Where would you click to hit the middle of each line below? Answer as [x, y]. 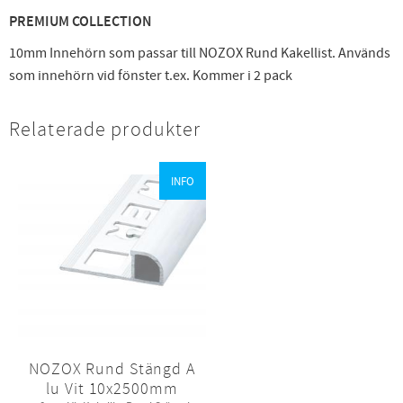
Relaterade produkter [105, 129]
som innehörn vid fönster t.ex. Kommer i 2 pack [151, 75]
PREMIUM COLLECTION [81, 22]
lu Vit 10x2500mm [112, 388]
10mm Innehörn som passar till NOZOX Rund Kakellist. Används [200, 53]
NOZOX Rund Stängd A [112, 368]
